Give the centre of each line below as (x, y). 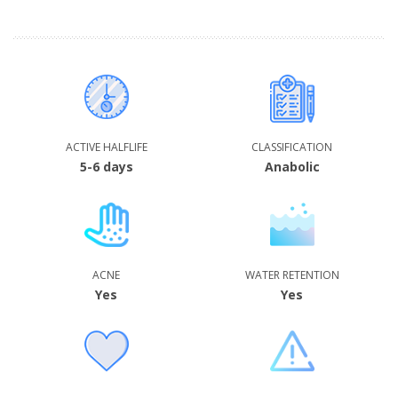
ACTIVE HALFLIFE (106, 147)
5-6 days (106, 167)
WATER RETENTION (292, 275)
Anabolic (292, 167)
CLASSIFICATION (292, 147)
